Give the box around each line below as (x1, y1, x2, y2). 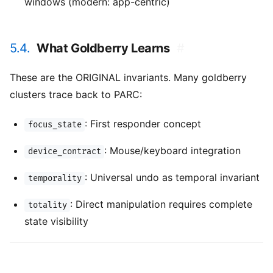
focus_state (27, 119, 82, 130)
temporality (27, 173, 82, 184)
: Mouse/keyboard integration (104, 144, 241, 157)
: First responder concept (85, 118, 202, 130)
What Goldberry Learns (37, 41, 170, 56)
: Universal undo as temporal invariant (85, 171, 260, 184)
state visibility (24, 215, 88, 228)
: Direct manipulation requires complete (70, 198, 253, 211)
